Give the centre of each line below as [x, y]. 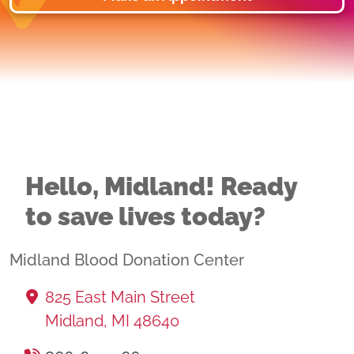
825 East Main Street [120, 297]
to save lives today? [145, 216]
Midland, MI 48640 [112, 321]
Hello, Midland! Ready [161, 186]
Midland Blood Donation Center [127, 260]
